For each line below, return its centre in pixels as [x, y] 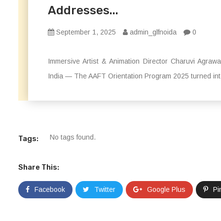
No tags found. [73, 137]
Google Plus [166, 189]
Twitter [105, 189]
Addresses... [83, 10]
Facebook [50, 189]
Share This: [39, 167]
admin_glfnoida [152, 32]
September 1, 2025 [85, 32]
